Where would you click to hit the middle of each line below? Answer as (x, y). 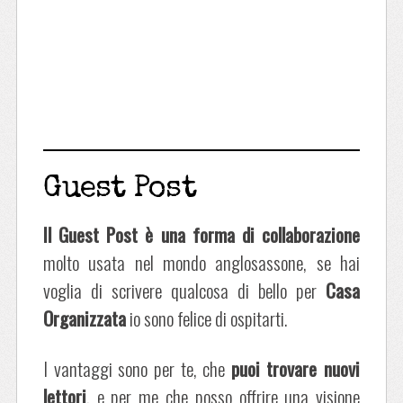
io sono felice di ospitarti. (206, 318)
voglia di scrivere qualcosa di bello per (184, 290)
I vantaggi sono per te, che (137, 368)
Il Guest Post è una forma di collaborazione (201, 234)
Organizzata (84, 318)
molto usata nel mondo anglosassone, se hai (201, 262)
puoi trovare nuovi (296, 368)
